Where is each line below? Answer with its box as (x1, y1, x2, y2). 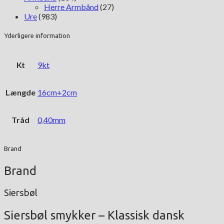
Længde (5, 87, 35, 97)
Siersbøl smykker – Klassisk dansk (4, 208, 184, 222)
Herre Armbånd (44, 1, 98, 11)
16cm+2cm (37, 87, 77, 97)
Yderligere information (4, 32, 70, 40)
